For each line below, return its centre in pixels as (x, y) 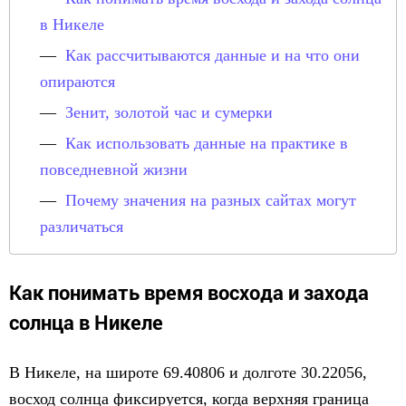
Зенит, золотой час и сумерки (169, 112)
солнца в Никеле (86, 322)
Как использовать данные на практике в (207, 143)
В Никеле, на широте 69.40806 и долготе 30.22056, (188, 372)
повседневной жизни (114, 169)
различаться (82, 227)
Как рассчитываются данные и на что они (213, 55)
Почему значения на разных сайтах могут (211, 200)
